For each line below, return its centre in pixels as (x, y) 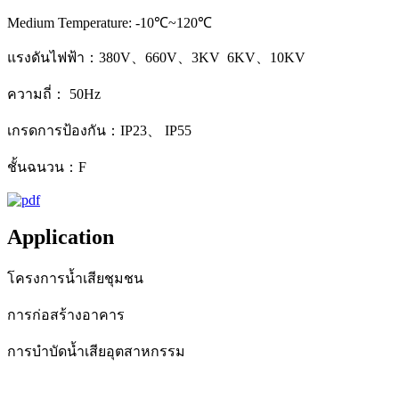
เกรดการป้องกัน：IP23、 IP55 (99, 130)
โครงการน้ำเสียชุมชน (75, 279)
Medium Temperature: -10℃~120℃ (110, 22)
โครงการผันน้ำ (54, 388)
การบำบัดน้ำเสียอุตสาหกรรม (96, 352)
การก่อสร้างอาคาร (66, 315)
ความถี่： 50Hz (54, 94)
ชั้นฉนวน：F (49, 167)
